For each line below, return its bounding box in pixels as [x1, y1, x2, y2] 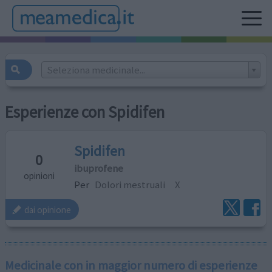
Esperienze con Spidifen [5, 102, 165, 123]
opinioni [23, 169, 55, 182]
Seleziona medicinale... [46, 63, 145, 76]
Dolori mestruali [95, 177, 166, 191]
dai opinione [24, 203, 72, 216]
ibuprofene [74, 161, 124, 175]
